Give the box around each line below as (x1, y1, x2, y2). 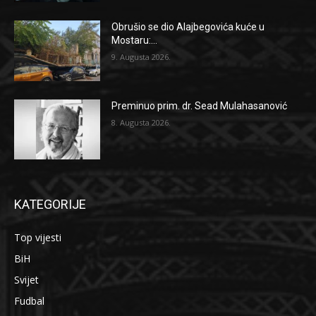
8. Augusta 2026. (111, 116, 171, 128)
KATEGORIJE (14, 197, 86, 212)
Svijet (14, 273, 39, 287)
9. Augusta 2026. (111, 51, 171, 62)
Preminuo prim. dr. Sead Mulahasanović (111, 99, 288, 111)
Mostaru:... (111, 34, 158, 46)
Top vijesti (14, 231, 61, 245)
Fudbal (14, 294, 44, 308)
